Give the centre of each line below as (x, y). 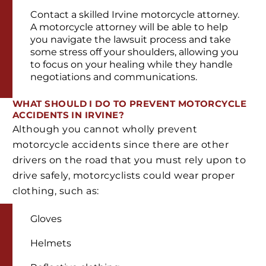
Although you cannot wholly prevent (105, 129)
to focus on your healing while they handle (132, 64)
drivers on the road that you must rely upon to (129, 160)
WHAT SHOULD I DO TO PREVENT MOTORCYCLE (130, 103)
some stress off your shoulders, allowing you (134, 52)
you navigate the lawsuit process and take (131, 39)
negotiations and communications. (115, 77)
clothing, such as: (56, 191)
